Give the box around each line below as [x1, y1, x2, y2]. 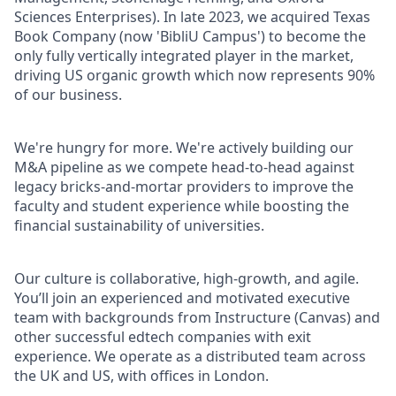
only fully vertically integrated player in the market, [14, 46, 354, 65]
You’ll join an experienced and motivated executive [14, 288, 350, 308]
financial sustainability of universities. [14, 216, 264, 235]
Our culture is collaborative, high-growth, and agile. [14, 269, 359, 288]
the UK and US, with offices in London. [14, 366, 269, 385]
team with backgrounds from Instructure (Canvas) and [14, 308, 380, 327]
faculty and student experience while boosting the [14, 196, 349, 216]
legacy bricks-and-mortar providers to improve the [14, 177, 354, 196]
